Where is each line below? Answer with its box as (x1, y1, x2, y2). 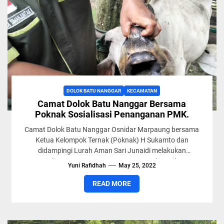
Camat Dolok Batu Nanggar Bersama (37, 98, 186, 109)
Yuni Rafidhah (67, 162, 106, 169)
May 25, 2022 (118, 162, 156, 169)
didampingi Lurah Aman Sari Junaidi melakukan (37, 146, 186, 154)
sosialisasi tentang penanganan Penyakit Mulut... (35, 157, 188, 165)
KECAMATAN (127, 88, 157, 93)
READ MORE (92, 179, 131, 187)
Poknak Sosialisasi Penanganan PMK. (34, 109, 189, 119)
